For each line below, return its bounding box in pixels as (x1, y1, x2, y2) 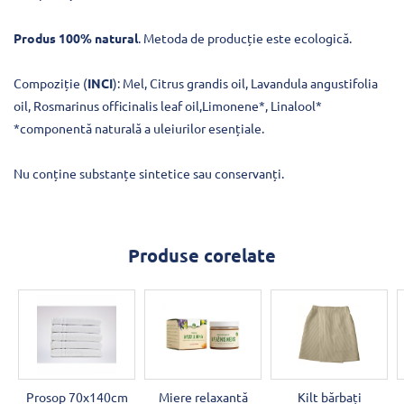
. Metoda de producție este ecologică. (138, 29, 352, 46)
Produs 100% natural (14, 29, 138, 46)
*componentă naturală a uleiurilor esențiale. (14, 119, 264, 136)
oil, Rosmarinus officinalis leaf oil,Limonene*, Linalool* (14, 96, 322, 114)
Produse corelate (128, 243, 276, 267)
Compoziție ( (14, 74, 87, 91)
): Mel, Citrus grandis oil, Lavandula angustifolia (113, 74, 378, 91)
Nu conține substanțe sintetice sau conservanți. (14, 164, 284, 181)
